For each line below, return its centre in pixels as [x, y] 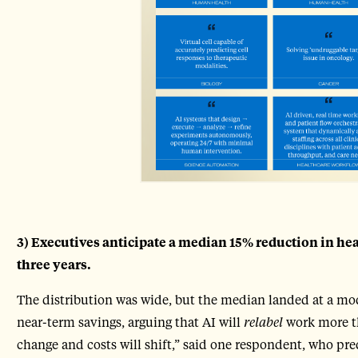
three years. [55, 265]
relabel [263, 322]
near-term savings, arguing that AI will [130, 322]
